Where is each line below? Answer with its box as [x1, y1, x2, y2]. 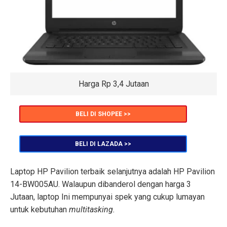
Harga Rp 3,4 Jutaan [78, 79, 149, 89]
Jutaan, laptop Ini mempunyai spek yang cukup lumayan [10, 192, 205, 202]
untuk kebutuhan [10, 205, 69, 215]
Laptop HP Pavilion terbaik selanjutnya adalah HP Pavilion [10, 167, 215, 177]
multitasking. [69, 205, 115, 215]
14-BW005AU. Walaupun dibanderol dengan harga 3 [10, 179, 191, 190]
